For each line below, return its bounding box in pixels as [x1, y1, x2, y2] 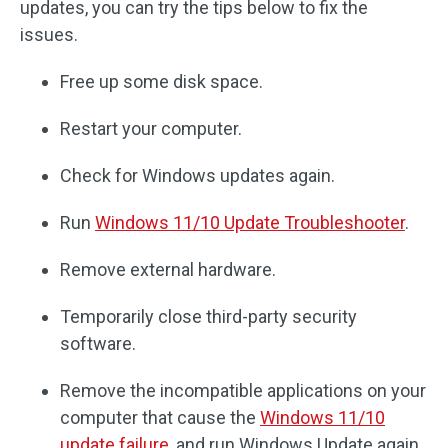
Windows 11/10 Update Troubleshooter [95, 211, 405, 233]
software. [60, 332, 136, 354]
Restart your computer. [60, 117, 242, 139]
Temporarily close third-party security [60, 305, 357, 327]
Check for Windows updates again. [60, 164, 335, 186]
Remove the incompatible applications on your [60, 379, 426, 401]
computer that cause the [60, 406, 260, 428]
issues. [20, 23, 78, 45]
